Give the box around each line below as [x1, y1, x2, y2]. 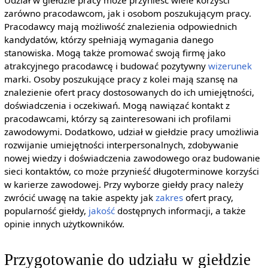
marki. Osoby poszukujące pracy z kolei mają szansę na [4, 73, 238, 86]
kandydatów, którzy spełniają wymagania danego [4, 33, 214, 46]
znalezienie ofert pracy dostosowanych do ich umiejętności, [4, 86, 254, 99]
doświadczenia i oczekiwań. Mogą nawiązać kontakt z [4, 99, 230, 112]
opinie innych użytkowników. [4, 218, 124, 230]
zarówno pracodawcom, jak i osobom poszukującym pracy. [4, 7, 251, 20]
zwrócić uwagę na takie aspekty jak [4, 191, 156, 204]
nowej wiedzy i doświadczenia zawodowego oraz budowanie [4, 152, 260, 165]
